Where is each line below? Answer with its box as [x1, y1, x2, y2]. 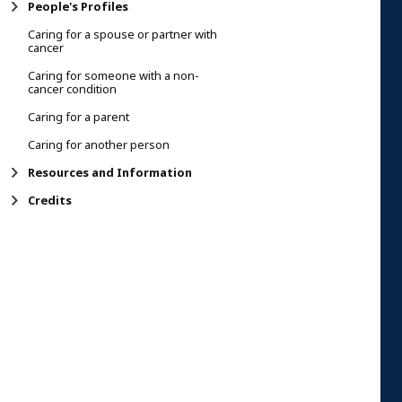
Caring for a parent [28, 108, 129, 126]
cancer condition [28, 80, 117, 98]
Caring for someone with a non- [28, 66, 199, 84]
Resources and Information [28, 163, 192, 181]
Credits [28, 191, 72, 209]
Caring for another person [28, 135, 170, 153]
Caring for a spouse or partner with [28, 25, 217, 43]
